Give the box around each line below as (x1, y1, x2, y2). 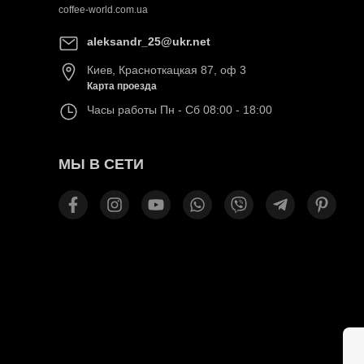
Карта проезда (87, 80, 157, 93)
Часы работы (87, 103, 160, 117)
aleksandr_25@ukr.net (87, 35, 210, 49)
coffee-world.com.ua (58, 4, 148, 16)
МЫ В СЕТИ (58, 156, 144, 173)
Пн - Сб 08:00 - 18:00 (160, 103, 272, 117)
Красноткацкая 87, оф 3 (119, 63, 246, 77)
